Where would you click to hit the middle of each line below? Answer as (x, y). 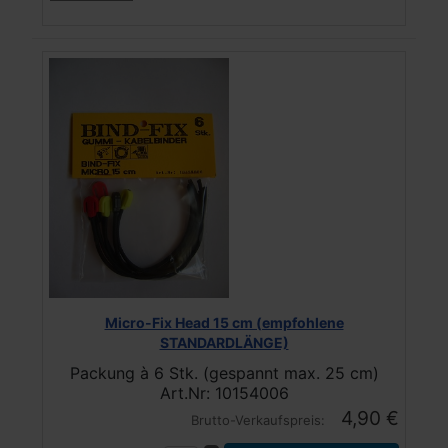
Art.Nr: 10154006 (224, 392)
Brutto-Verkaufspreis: (260, 419)
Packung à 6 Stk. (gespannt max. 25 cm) (224, 372)
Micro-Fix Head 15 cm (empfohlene (224, 322)
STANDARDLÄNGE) (224, 342)
